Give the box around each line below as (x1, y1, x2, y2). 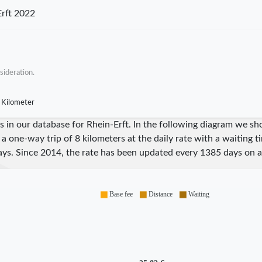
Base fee (109, 190, 133, 199)
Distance (149, 190, 173, 199)
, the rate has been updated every (61, 147, 200, 157)
